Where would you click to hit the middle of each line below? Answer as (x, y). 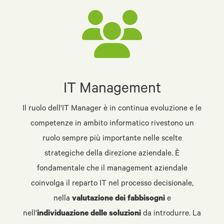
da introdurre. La (171, 214)
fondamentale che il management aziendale (112, 169)
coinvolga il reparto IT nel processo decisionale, (112, 184)
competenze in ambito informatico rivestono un (112, 124)
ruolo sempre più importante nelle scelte (112, 139)
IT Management (112, 90)
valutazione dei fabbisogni (118, 199)
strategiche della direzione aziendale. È (112, 154)
